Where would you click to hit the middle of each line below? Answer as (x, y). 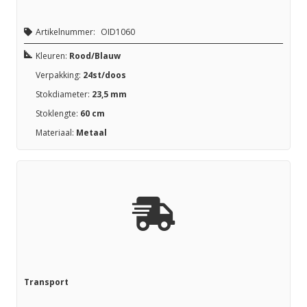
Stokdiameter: (64, 95)
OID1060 (118, 32)
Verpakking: (59, 75)
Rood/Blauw (95, 56)
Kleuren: (52, 56)
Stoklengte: (58, 114)
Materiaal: (56, 133)
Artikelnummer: (66, 32)
